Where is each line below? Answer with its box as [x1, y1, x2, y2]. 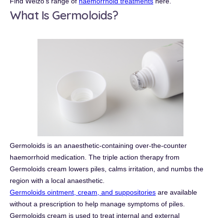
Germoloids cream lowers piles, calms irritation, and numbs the [10, 165, 203, 173]
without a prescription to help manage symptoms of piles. [10, 200, 185, 208]
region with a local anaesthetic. [10, 177, 105, 184]
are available [156, 188, 197, 196]
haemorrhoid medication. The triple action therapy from [10, 153, 180, 161]
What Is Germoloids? [10, 8, 118, 22]
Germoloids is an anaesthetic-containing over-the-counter [10, 142, 187, 149]
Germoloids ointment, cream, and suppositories [10, 188, 156, 196]
